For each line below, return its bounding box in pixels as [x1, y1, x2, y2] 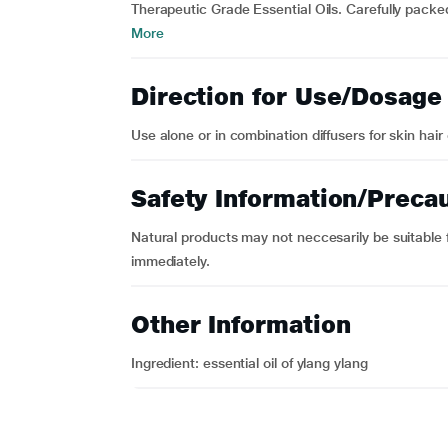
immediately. [130, 253, 210, 269]
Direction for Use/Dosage [130, 82, 442, 111]
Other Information [130, 310, 351, 339]
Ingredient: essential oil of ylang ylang [130, 355, 368, 371]
